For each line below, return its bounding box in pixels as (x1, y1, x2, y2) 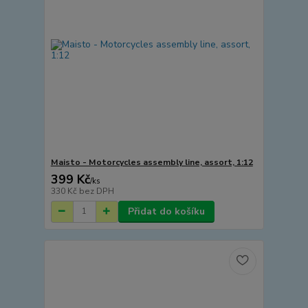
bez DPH (78, 185, 114, 197)
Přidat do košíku (127, 204, 205, 218)
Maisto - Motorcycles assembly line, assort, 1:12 (50, 156, 253, 168)
